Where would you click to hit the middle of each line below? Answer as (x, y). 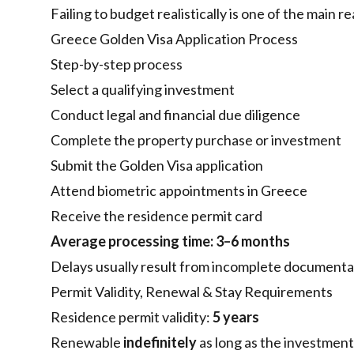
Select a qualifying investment (143, 90)
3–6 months (253, 241)
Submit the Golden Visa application (157, 166)
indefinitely (160, 343)
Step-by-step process (117, 64)
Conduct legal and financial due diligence (175, 115)
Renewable (87, 343)
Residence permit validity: (132, 317)
